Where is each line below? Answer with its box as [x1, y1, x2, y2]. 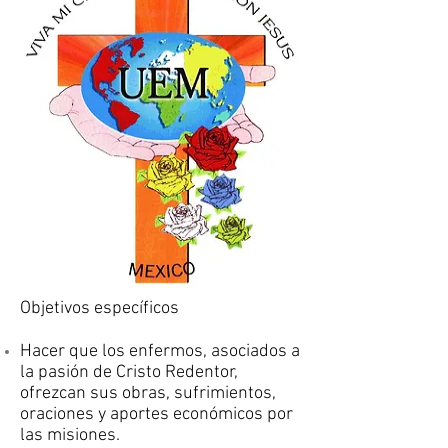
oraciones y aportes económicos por [20, 404, 293, 425]
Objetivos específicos [20, 298, 179, 319]
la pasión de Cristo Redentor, [20, 362, 238, 383]
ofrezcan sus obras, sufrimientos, [20, 383, 276, 404]
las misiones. [20, 425, 120, 446]
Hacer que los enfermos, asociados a [20, 341, 300, 362]
